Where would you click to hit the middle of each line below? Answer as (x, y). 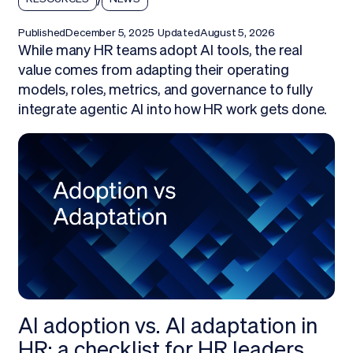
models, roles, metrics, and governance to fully (165, 89)
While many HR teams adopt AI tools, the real (160, 50)
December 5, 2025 (110, 32)
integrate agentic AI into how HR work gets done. (173, 109)
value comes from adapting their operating (153, 69)
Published (42, 32)
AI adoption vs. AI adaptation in (167, 326)
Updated (178, 32)
